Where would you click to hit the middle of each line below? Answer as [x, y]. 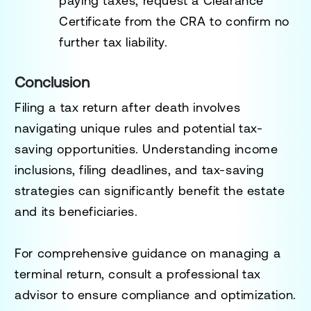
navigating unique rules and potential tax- [139, 128]
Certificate [90, 21]
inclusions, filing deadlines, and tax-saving [140, 169]
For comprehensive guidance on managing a [148, 253]
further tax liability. [114, 42]
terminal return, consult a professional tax [138, 274]
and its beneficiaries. [78, 211]
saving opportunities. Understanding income [146, 149]
